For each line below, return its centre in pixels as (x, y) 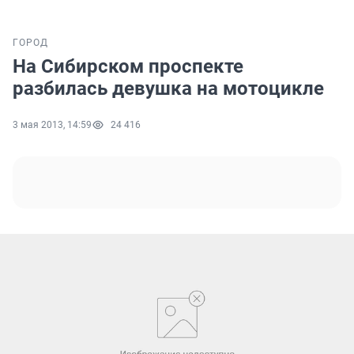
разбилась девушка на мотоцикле (168, 89)
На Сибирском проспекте (128, 67)
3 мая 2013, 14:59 (52, 125)
